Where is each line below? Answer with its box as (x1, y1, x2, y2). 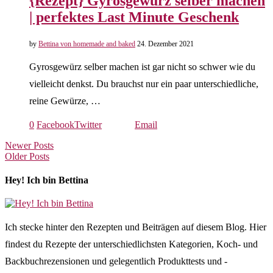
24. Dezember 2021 (137, 39, 194, 48)
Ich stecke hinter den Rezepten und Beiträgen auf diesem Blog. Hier (5, 222, 266, 233)
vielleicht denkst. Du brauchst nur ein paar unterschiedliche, (29, 78, 258, 89)
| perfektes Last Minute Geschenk (29, 9, 239, 25)
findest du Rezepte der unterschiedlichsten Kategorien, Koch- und (5, 239, 258, 250)
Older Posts (5, 151, 49, 161)
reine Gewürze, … (29, 95, 101, 106)
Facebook (37, 119, 74, 130)
